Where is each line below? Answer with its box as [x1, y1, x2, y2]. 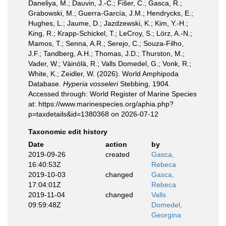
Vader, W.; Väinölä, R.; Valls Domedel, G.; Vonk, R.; [28, 60, 191, 68]
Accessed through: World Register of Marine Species [28, 90, 197, 98]
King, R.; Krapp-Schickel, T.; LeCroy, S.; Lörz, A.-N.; [28, 29, 192, 37]
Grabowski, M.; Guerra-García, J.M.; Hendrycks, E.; [28, 9, 193, 17]
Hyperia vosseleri [63, 80, 118, 88]
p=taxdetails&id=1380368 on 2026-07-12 [28, 110, 158, 118]
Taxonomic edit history [28, 128, 107, 136]
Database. [28, 80, 63, 88]
